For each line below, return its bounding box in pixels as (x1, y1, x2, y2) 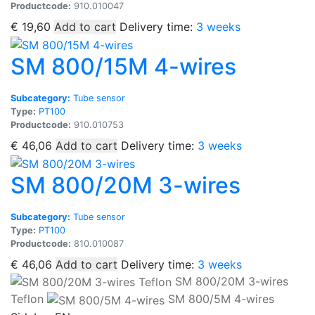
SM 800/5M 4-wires (168, 292, 274, 307)
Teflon (11, 292, 44, 307)
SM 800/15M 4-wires (11, 52, 236, 80)
